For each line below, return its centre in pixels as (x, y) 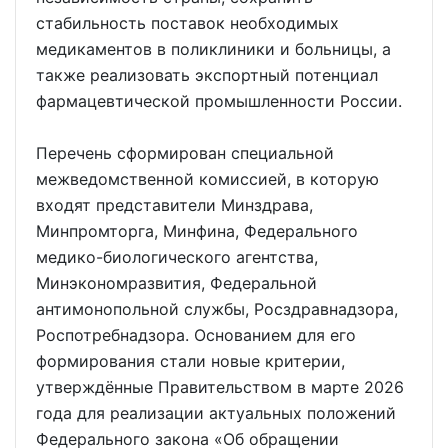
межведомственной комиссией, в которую (207, 178)
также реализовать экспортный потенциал (207, 74)
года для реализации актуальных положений (216, 412)
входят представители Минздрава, (174, 204)
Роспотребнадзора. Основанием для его (196, 334)
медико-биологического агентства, (177, 256)
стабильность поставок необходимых (187, 22)
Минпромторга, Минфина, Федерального (197, 230)
